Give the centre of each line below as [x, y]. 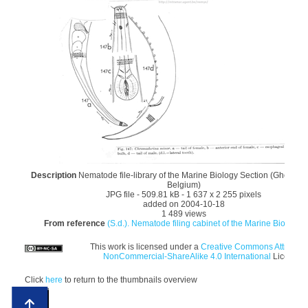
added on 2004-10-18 [184, 205]
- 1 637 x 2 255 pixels [222, 195]
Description [55, 176]
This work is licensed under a [146, 247]
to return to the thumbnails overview [130, 280]
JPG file [121, 195]
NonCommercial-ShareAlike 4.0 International [187, 257]
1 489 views [184, 214]
